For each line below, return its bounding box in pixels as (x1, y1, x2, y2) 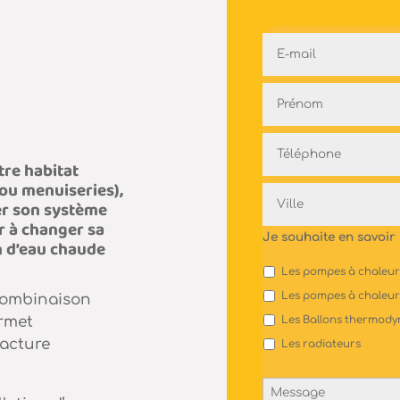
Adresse (262, 184, 312, 198)
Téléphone (262, 134, 327, 148)
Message (262, 379, 317, 393)
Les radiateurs (280, 338, 361, 351)
